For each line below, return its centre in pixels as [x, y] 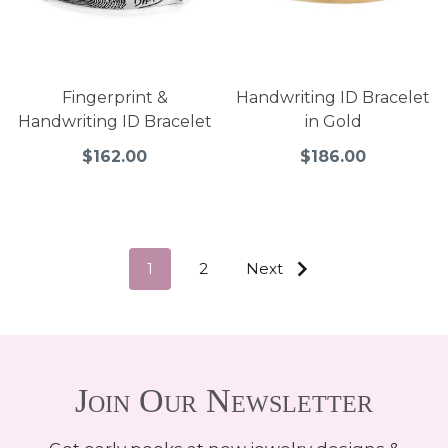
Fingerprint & [114, 98]
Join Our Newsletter [224, 401]
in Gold [333, 122]
